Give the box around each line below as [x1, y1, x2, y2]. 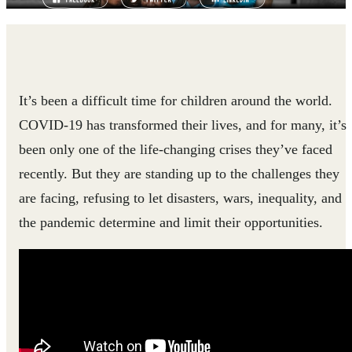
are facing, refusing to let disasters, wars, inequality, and [19, 189, 342, 206]
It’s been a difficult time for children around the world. [19, 92, 332, 108]
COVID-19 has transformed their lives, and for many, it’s [19, 116, 346, 133]
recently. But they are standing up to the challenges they [19, 165, 339, 181]
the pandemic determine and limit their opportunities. [19, 214, 323, 230]
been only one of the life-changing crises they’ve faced [19, 141, 332, 157]
